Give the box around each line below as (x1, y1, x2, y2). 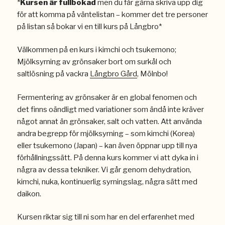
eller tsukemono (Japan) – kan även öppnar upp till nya (17, 141, 197, 150)
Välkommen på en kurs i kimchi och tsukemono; (17, 45, 176, 54)
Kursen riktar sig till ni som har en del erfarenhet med (17, 212, 194, 221)
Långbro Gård (89, 69, 137, 78)
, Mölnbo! (137, 69, 168, 78)
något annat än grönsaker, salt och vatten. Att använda (17, 117, 202, 126)
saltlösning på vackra (17, 69, 90, 78)
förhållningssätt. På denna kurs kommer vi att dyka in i (17, 153, 198, 162)
